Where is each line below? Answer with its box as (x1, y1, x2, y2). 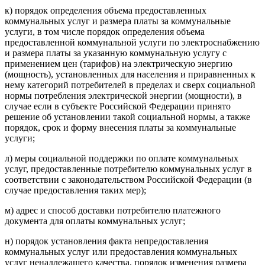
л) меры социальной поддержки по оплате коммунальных (5, 153, 238, 163)
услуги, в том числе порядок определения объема (5, 26, 205, 37)
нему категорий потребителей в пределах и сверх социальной (5, 79, 256, 90)
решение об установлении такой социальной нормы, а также (5, 111, 250, 122)
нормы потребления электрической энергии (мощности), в (5, 90, 242, 101)
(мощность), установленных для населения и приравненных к (5, 69, 256, 79)
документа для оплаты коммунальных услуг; (5, 215, 185, 226)
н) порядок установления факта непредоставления (5, 235, 208, 246)
